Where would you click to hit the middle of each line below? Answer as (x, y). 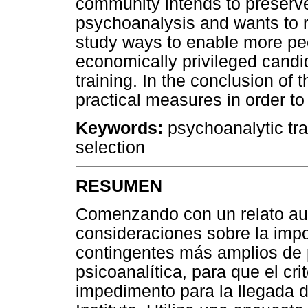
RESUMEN (119, 186)
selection (110, 148)
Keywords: (119, 129)
